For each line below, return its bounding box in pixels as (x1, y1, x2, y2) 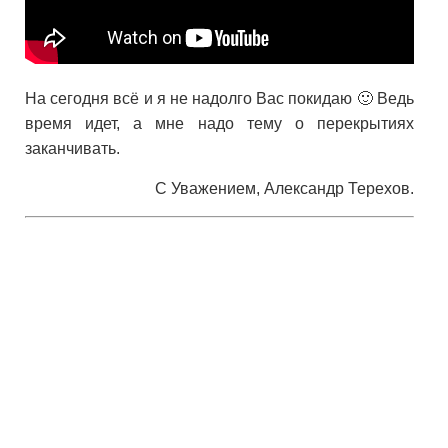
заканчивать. (25, 139, 120, 157)
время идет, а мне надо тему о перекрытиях (25, 114, 415, 132)
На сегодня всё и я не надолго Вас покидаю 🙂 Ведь (25, 89, 415, 107)
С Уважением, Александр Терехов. (155, 179, 415, 197)
